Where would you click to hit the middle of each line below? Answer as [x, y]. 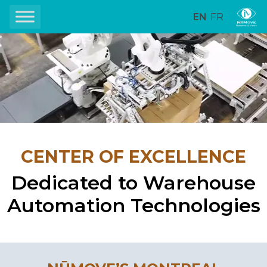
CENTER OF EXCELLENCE [133, 156]
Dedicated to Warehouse [133, 183]
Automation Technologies [133, 205]
